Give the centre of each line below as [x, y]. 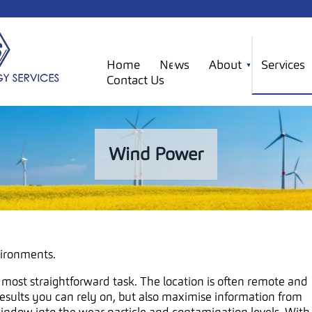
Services [283, 64]
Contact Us [135, 80]
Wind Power [156, 154]
